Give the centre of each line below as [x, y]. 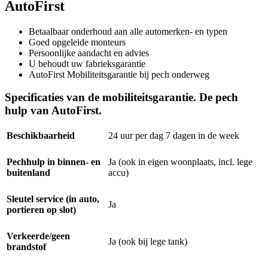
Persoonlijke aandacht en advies [89, 53]
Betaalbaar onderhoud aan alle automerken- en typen [128, 31]
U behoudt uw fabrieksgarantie [87, 63]
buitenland [28, 173]
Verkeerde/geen [38, 236]
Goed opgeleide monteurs [77, 42]
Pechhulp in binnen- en [54, 162]
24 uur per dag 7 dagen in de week [174, 136]
